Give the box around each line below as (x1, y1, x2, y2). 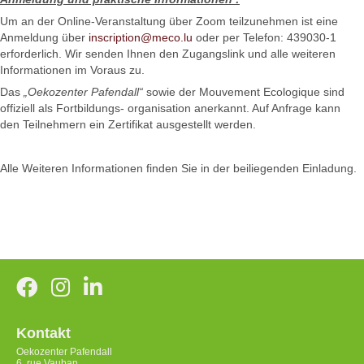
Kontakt (16, 325, 71, 342)
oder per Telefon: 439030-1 (193, 31, 336, 45)
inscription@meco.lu (89, 31, 193, 45)
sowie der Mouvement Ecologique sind (146, 85, 344, 99)
